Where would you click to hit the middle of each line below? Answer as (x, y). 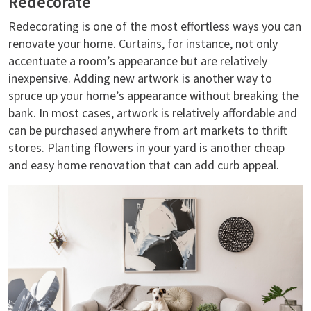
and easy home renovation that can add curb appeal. (144, 165)
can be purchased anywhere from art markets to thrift (148, 130)
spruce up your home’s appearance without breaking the (153, 95)
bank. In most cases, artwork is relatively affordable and (153, 112)
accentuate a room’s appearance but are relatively (138, 60)
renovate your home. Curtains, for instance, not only (143, 43)
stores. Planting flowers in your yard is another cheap (146, 147)
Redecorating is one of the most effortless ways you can (155, 26)
